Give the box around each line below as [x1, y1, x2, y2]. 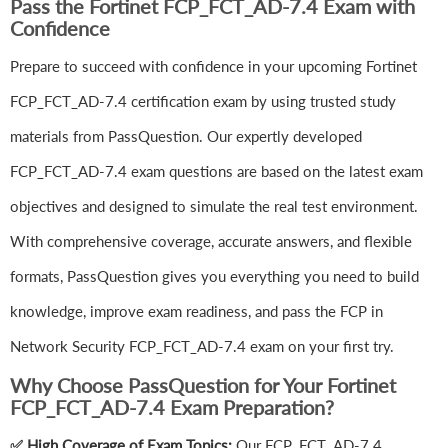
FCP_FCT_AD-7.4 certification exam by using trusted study [10, 92, 396, 111]
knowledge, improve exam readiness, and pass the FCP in [10, 302, 383, 321]
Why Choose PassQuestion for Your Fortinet [10, 373, 396, 398]
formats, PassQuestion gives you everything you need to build [10, 267, 419, 286]
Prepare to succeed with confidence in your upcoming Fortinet [10, 57, 417, 76]
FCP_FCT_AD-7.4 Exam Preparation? [10, 395, 334, 420]
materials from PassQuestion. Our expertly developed [10, 127, 362, 146]
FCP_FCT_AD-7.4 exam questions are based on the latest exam [10, 162, 423, 181]
